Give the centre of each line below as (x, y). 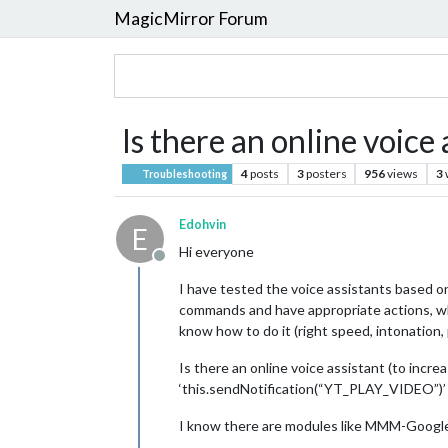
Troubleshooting (184, 174)
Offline (182, 265)
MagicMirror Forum (191, 18)
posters (326, 173)
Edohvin (202, 224)
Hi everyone (216, 251)
